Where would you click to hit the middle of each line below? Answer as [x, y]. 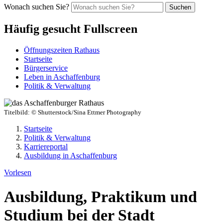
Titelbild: [18, 112]
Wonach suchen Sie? [37, 6]
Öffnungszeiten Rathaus [62, 50]
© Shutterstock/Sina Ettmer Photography [86, 112]
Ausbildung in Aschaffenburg [70, 155]
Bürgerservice [46, 68]
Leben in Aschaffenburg [62, 77]
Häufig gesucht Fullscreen [71, 29]
